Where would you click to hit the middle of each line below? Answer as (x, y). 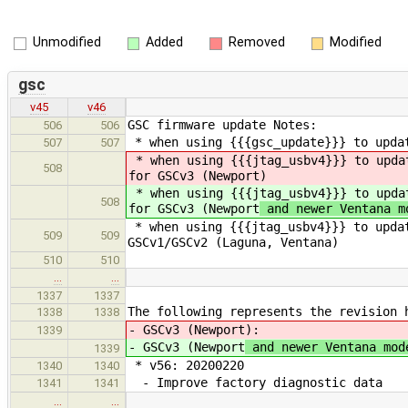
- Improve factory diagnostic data (255, 383)
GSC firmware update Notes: (222, 125)
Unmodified (66, 42)
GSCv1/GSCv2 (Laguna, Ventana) (233, 243)
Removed (256, 42)
